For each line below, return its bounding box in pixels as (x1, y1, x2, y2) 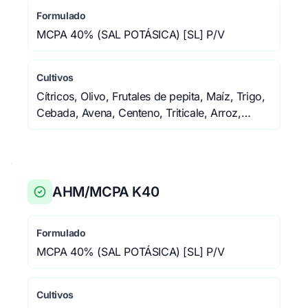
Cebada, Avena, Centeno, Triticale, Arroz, (36, 106, 241, 120)
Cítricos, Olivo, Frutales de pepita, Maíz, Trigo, (36, 89, 265, 103)
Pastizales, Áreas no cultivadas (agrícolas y (36, 122, 250, 136)
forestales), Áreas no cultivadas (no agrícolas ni (36, 139, 271, 153)
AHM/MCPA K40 (52, 184, 159, 200)
